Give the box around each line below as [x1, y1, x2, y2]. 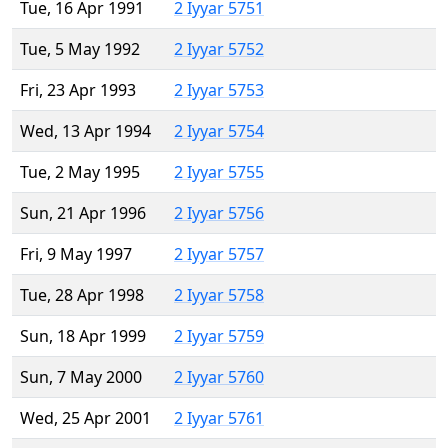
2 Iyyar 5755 [174, 161, 264, 184]
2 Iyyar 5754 [174, 120, 264, 143]
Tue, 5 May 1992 [20, 38, 140, 61]
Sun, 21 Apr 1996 [20, 202, 146, 225]
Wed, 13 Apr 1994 [20, 120, 151, 143]
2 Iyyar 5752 [174, 38, 264, 61]
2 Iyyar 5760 [174, 366, 264, 389]
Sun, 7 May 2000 [20, 366, 142, 389]
